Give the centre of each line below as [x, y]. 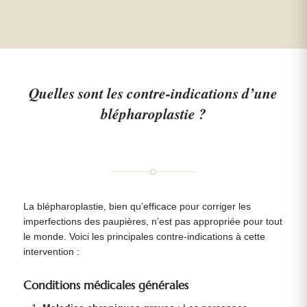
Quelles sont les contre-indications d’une [153, 94]
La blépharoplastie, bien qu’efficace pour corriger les [137, 207]
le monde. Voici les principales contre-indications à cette [144, 237]
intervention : [51, 252]
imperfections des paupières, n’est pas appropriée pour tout [152, 222]
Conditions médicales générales [106, 285]
